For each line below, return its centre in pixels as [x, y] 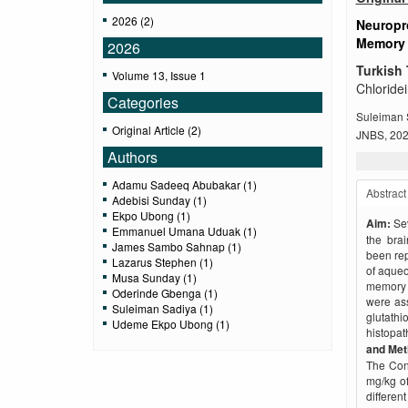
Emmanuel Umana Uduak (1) [184, 231]
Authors [133, 158]
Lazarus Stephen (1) [163, 262]
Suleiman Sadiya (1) [163, 309]
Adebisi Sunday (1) [159, 200]
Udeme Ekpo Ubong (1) [171, 324]
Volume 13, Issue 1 [159, 76]
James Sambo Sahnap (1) [177, 247]
